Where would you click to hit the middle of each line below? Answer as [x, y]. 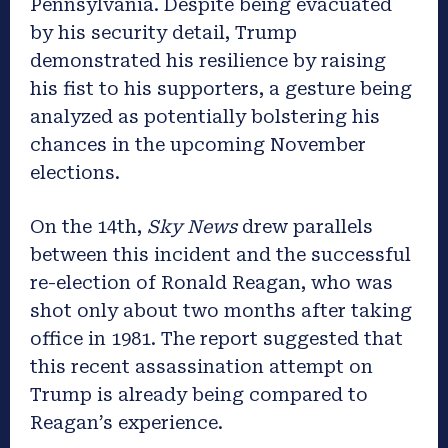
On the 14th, [88, 226]
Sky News [192, 226]
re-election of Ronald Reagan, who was [211, 282]
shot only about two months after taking [221, 310]
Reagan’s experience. [126, 422]
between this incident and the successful [220, 254]
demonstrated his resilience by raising [208, 60]
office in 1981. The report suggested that [216, 338]
